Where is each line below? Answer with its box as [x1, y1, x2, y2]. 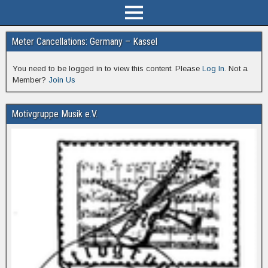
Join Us [48, 75, 75, 84]
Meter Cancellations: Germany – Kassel [11, 36, 157, 47]
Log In [202, 64, 224, 73]
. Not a [224, 64, 248, 73]
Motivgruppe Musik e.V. [11, 108, 98, 120]
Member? [13, 75, 48, 84]
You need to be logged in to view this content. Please [13, 64, 202, 73]
